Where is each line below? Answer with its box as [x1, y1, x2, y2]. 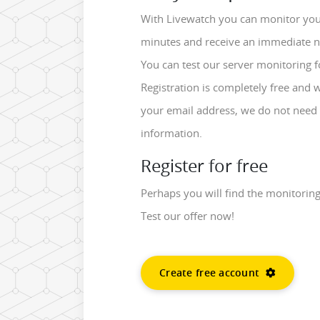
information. [141, 125, 202, 140]
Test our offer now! [141, 208, 234, 223]
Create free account [159, 265, 263, 279]
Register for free [141, 154, 268, 177]
